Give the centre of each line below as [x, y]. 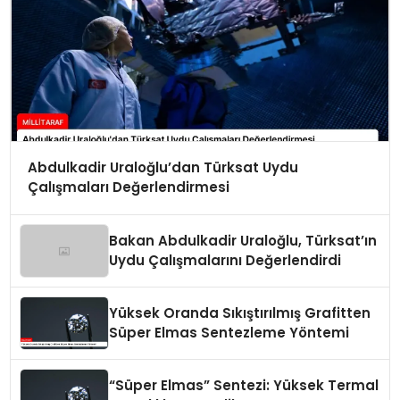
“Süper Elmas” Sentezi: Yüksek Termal [244, 386]
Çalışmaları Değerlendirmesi [128, 187]
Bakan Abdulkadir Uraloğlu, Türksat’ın [243, 241]
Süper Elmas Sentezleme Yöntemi [229, 333]
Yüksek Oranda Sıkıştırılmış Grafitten [240, 313]
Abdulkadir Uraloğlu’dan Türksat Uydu [162, 168]
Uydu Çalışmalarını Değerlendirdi [225, 261]
